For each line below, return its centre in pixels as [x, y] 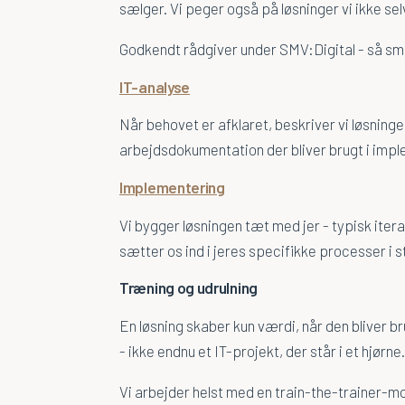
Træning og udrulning [188, 287]
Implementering [172, 187]
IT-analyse [155, 86]
